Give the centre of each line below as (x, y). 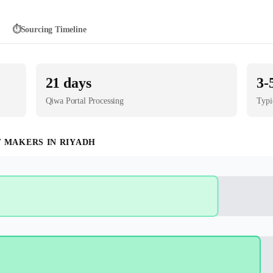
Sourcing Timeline (53, 29)
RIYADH (77, 142)
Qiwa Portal (66, 101)
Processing (105, 101)
